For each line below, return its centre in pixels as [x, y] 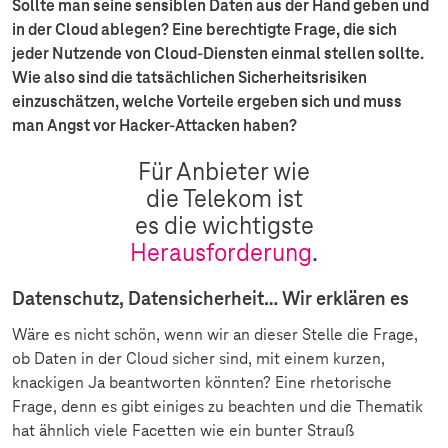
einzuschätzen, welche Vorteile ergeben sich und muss [207, 102]
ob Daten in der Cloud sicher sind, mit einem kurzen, [198, 359]
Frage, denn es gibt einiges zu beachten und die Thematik [217, 407]
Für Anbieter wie [224, 172]
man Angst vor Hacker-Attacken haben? [154, 126]
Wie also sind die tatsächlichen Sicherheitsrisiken [189, 78]
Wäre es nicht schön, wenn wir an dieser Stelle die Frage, [215, 335]
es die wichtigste [224, 226]
